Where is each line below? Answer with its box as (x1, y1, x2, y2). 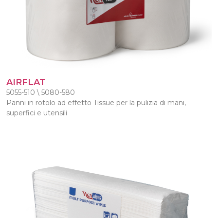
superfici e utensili (6, 109, 68, 118)
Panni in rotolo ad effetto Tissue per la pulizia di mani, (6, 98, 186, 108)
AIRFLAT (6, 77, 46, 88)
